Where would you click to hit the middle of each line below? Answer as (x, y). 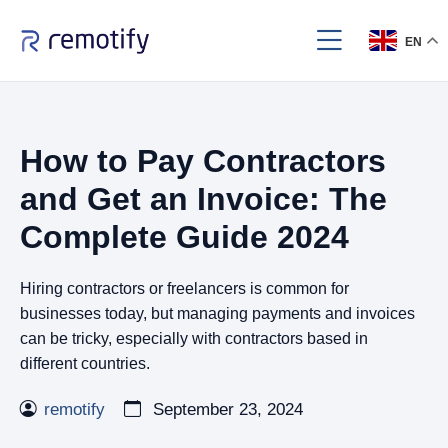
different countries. (85, 363)
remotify (74, 409)
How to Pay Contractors (203, 161)
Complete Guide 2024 (184, 237)
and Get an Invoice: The (203, 199)
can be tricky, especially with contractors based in (194, 338)
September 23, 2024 (225, 409)
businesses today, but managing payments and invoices (217, 313)
